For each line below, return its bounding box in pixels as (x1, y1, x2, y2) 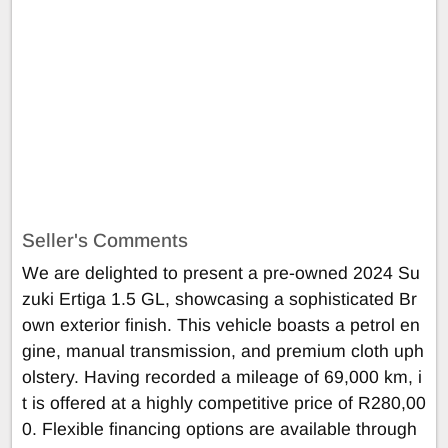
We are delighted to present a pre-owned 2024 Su (22, 262, 420, 283)
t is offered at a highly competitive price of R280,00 (22, 392, 426, 413)
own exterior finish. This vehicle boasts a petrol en (22, 314, 420, 335)
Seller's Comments (22, 229, 188, 251)
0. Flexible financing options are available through (22, 418, 417, 439)
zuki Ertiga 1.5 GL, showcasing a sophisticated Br (22, 288, 417, 309)
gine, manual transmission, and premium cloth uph (22, 340, 424, 361)
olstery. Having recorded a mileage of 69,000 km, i (22, 366, 422, 387)
